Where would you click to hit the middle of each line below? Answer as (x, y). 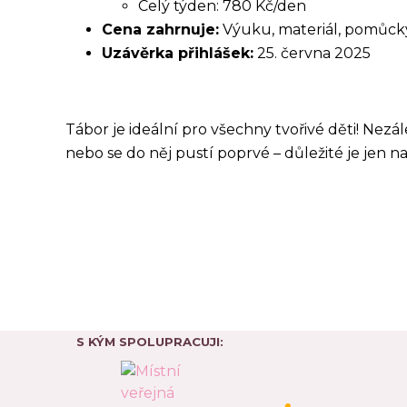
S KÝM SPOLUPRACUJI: (146, 341)
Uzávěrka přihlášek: (178, 53)
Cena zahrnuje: (160, 29)
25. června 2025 (312, 53)
